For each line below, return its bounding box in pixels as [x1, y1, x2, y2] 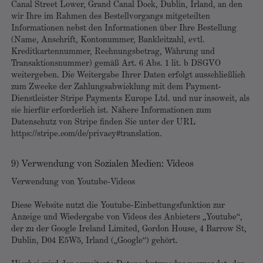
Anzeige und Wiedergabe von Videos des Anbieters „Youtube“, [11, 213, 242, 222]
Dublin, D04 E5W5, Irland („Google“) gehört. [11, 237, 178, 245]
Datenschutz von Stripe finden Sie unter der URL [11, 118, 195, 127]
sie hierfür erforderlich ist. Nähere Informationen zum [11, 106, 211, 115]
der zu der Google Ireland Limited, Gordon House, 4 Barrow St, [11, 225, 247, 234]
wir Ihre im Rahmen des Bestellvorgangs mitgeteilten [11, 12, 210, 21]
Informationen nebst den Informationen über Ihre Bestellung [11, 24, 237, 33]
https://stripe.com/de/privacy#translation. [11, 130, 162, 139]
